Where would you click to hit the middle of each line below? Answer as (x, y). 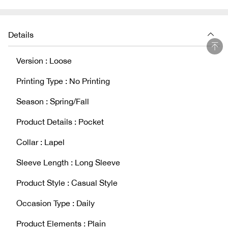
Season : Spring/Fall (53, 101)
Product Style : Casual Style (67, 182)
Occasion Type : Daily (55, 203)
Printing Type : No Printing (63, 81)
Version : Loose (44, 60)
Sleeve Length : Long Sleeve (68, 162)
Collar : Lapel (40, 142)
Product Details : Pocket (60, 121)
